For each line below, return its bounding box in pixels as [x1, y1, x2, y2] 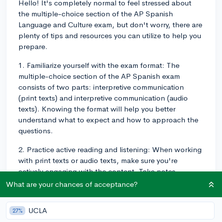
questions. [18, 125, 53, 135]
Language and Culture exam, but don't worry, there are [18, 19, 202, 29]
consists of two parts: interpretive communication [18, 82, 184, 92]
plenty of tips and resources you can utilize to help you [18, 30, 201, 40]
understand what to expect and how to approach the [18, 114, 198, 124]
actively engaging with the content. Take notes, [18, 166, 178, 176]
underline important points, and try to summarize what [18, 177, 200, 187]
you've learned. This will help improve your [18, 188, 162, 198]
